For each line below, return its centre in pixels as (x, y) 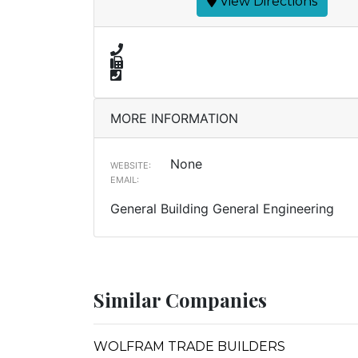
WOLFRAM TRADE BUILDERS (189, 346)
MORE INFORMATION (174, 118)
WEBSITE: (131, 165)
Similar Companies (180, 300)
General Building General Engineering (222, 209)
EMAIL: (125, 180)
